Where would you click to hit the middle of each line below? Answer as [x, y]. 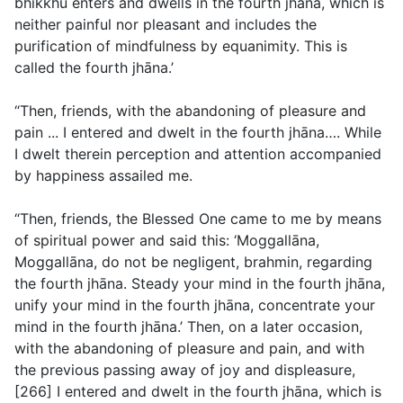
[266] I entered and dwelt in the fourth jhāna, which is [198, 392]
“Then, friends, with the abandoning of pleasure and [190, 111]
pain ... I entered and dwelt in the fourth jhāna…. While [198, 133]
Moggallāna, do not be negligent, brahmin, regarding [193, 262]
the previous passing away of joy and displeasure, [185, 370]
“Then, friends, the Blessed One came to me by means [198, 219]
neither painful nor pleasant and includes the [166, 25]
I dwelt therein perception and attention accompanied [198, 154]
